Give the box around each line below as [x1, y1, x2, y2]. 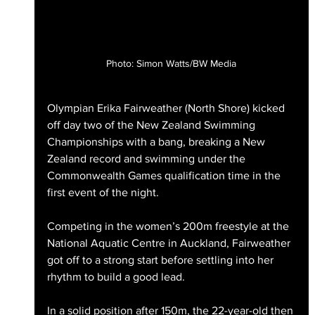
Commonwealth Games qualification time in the [46, 169, 283, 182]
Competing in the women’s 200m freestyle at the [46, 220, 292, 233]
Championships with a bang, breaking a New [46, 136, 268, 148]
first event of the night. [46, 186, 159, 199]
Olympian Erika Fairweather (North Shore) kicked [46, 102, 288, 115]
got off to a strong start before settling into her [46, 254, 276, 266]
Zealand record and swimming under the [46, 153, 248, 165]
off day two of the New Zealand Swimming [46, 119, 258, 131]
